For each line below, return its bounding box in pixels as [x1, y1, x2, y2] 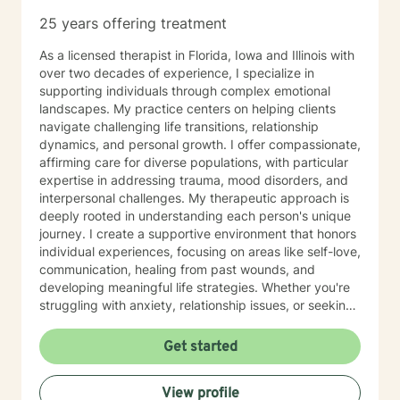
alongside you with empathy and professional [39, 333, 304, 348]
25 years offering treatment [39, 14, 227, 32]
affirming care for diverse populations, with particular [39, 154, 348, 170]
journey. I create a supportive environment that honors [39, 226, 356, 241]
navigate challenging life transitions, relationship [39, 119, 319, 134]
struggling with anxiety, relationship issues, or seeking [39, 297, 354, 312]
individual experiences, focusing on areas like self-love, [39, 244, 361, 259]
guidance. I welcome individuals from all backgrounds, [39, 351, 101, 366]
